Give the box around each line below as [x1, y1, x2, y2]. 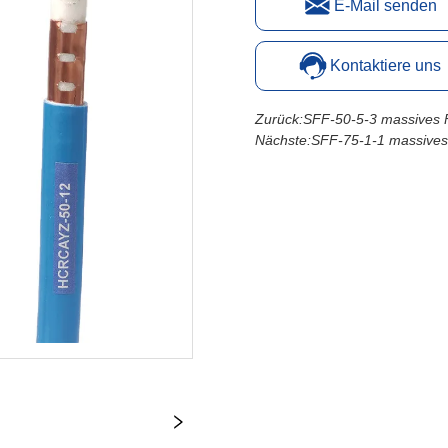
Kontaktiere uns [329, 57, 441, 75]
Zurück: [255, 111, 304, 128]
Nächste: [255, 132, 312, 149]
